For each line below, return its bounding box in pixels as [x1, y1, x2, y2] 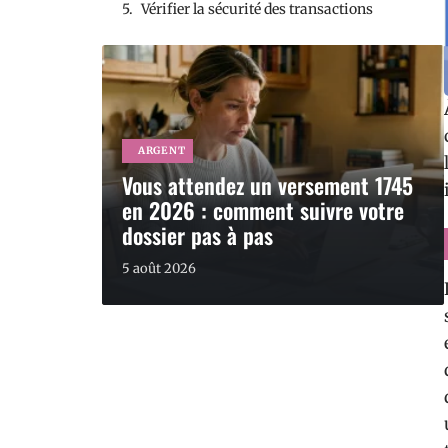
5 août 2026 [122, 260, 196, 277]
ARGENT [138, 144, 186, 157]
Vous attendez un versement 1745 [122, 169, 413, 201]
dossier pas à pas [122, 219, 273, 251]
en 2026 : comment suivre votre [122, 194, 404, 226]
